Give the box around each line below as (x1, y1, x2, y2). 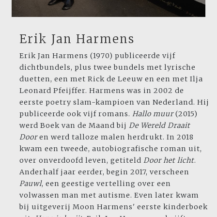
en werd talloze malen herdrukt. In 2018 (37, 133, 194, 142)
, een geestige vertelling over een (42, 179, 171, 188)
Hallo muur (132, 109, 173, 119)
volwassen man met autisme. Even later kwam (19, 191, 199, 200)
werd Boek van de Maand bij (19, 121, 129, 130)
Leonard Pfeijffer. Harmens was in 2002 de (19, 86, 184, 95)
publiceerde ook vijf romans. (19, 109, 132, 119)
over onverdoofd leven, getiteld (19, 156, 143, 165)
